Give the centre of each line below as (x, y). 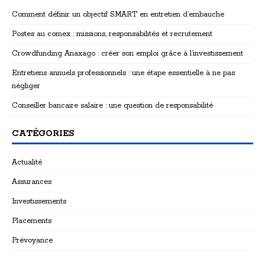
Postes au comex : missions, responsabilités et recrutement (112, 34)
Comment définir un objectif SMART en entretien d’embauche (118, 15)
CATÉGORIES (43, 134)
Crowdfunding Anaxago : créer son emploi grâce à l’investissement (127, 54)
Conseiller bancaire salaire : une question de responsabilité (112, 106)
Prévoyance (32, 241)
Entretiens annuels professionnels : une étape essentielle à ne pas (123, 73)
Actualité (27, 163)
